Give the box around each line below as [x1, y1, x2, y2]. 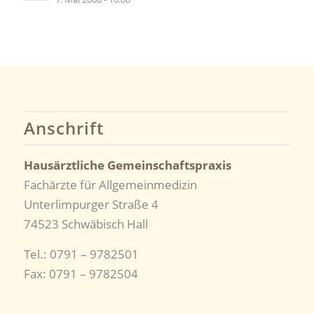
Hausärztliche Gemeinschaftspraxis [23, 157, 231, 174]
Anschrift [23, 116, 104, 140]
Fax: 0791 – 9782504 [23, 265, 138, 282]
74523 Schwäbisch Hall [23, 216, 148, 233]
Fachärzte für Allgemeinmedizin [23, 177, 197, 193]
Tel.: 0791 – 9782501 [23, 245, 139, 262]
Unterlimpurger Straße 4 [23, 196, 158, 213]
